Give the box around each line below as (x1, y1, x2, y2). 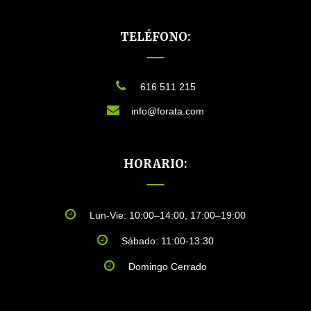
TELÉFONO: (120, 28, 191, 44)
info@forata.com (131, 105, 204, 117)
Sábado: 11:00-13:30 (121, 235, 214, 246)
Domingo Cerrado (128, 260, 207, 272)
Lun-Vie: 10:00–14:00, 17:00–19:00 (90, 209, 246, 221)
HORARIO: (124, 155, 187, 171)
